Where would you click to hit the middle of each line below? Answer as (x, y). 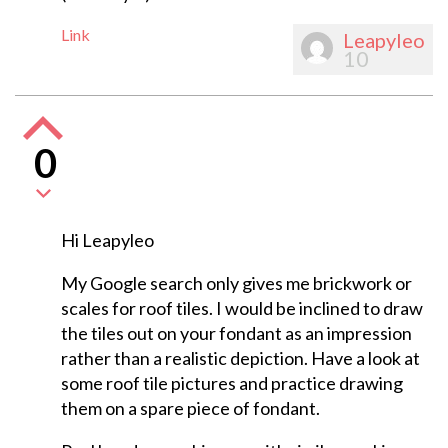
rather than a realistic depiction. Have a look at (240, 358)
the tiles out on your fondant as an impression (236, 333)
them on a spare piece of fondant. (190, 408)
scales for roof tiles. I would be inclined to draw (241, 308)
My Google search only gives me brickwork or (236, 283)
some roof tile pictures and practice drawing (231, 383)
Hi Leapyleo (107, 240)
